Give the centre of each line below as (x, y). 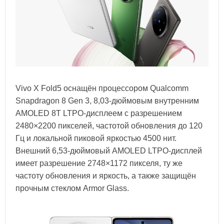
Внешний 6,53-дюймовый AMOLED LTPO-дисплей (109, 150)
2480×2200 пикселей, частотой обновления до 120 (109, 125)
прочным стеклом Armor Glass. (72, 188)
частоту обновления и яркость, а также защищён (106, 175)
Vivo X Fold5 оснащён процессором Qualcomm (102, 88)
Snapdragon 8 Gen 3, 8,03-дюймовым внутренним (107, 100)
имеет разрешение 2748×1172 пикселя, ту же (99, 163)
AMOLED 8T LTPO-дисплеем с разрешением (99, 113)
